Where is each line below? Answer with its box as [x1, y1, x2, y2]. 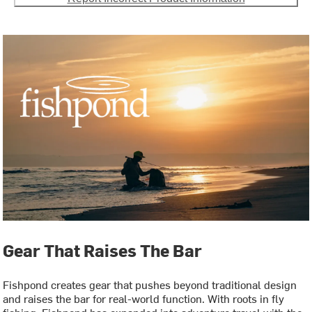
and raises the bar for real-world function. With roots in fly [3, 290, 285, 306]
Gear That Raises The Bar [3, 239, 203, 262]
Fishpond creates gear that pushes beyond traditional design [3, 276, 297, 292]
